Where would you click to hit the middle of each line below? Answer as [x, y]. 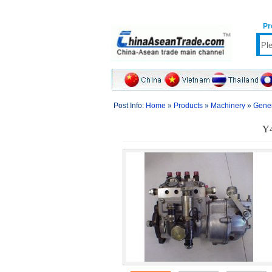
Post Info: [130, 106]
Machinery [228, 106]
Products [188, 106]
